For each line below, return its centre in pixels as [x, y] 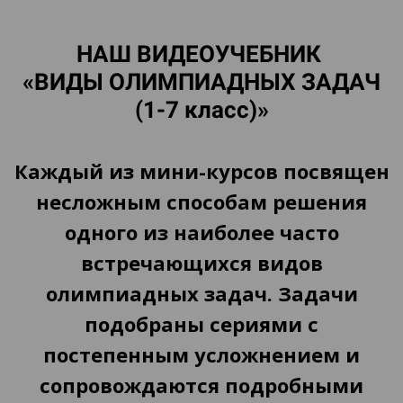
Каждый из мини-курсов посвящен [201, 171]
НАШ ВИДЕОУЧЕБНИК [201, 54]
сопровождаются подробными [201, 385]
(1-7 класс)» [201, 110]
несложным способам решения [201, 201]
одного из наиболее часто [201, 232]
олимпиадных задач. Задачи [201, 293]
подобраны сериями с [201, 324]
